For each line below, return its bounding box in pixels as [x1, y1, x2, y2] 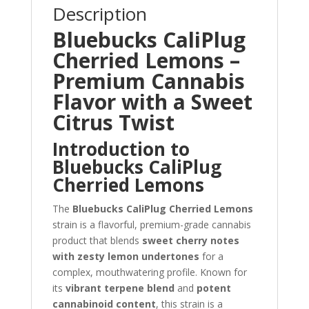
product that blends [52, 234, 142, 247]
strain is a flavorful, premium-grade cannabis [52, 218, 251, 231]
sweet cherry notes [141, 234, 239, 247]
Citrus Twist [52, 108, 175, 137]
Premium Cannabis [52, 67, 245, 95]
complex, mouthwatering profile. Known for [52, 266, 247, 279]
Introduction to [52, 137, 190, 161]
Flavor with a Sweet [52, 88, 252, 116]
